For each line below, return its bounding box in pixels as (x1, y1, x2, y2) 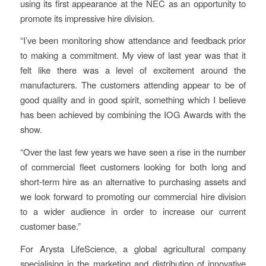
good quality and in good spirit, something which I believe (20, 93, 246, 106)
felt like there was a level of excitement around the (20, 64, 246, 77)
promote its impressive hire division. (20, 11, 154, 24)
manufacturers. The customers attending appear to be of (20, 78, 246, 91)
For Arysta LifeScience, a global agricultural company (20, 242, 246, 255)
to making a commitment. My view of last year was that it (20, 49, 246, 62)
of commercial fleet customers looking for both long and (20, 160, 246, 173)
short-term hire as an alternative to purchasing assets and (20, 175, 246, 188)
